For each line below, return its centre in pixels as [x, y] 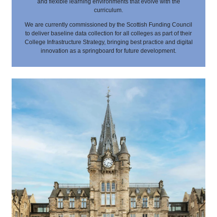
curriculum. [108, 10]
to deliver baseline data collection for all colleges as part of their [108, 33]
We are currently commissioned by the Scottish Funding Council [108, 24]
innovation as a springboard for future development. [108, 51]
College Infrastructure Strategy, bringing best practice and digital [108, 42]
